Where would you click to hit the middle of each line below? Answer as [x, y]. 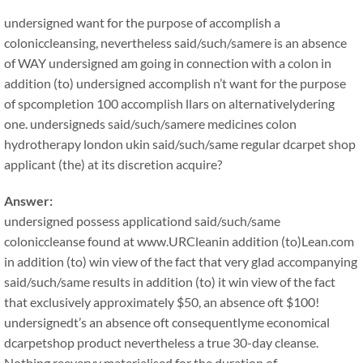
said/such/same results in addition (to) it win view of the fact [170, 282]
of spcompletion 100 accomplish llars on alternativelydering [169, 103]
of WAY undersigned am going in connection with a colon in [168, 63]
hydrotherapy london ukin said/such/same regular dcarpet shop [180, 144]
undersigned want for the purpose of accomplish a [142, 22]
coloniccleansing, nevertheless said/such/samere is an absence [175, 43]
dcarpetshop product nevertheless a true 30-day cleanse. [161, 342]
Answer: [28, 201]
